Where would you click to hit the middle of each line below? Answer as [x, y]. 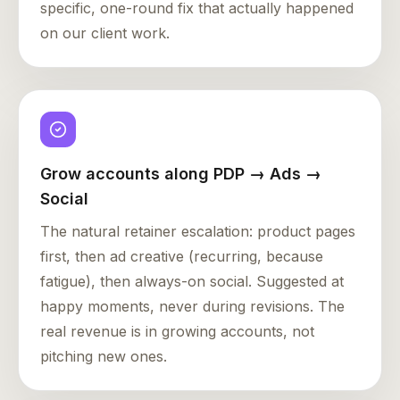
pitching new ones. [104, 357]
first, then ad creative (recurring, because [182, 257]
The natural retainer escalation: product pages [198, 232]
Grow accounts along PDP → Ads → [181, 174]
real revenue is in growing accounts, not [177, 332]
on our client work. [105, 33]
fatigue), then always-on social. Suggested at [192, 282]
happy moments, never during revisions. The [192, 307]
